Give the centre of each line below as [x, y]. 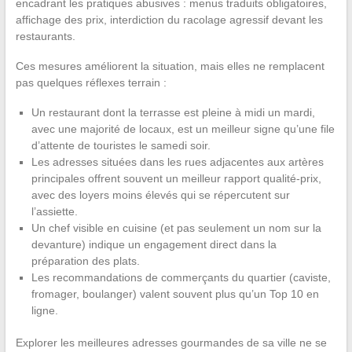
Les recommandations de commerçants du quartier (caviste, [181, 278]
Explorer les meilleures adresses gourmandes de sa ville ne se [171, 343]
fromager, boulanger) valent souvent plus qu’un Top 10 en [175, 294]
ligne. [44, 311]
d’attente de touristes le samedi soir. [121, 146]
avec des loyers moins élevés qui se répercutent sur [160, 195]
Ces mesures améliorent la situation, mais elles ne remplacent [170, 66]
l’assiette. [54, 212]
